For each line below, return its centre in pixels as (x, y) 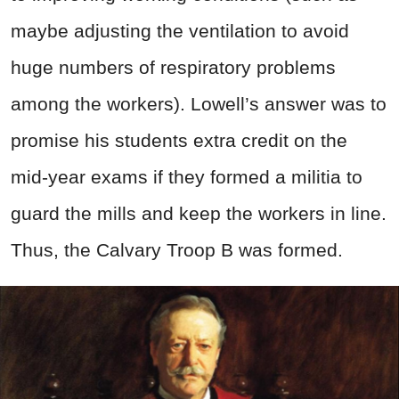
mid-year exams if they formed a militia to (187, 176)
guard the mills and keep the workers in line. (199, 213)
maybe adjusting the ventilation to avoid (180, 30)
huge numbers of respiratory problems (173, 67)
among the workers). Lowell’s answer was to (199, 103)
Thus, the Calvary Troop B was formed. (177, 249)
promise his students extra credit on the (179, 140)
